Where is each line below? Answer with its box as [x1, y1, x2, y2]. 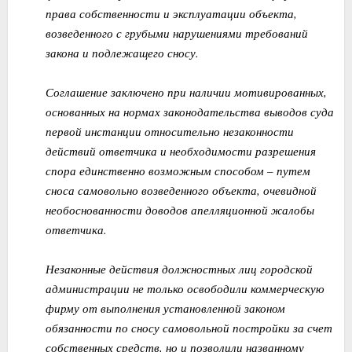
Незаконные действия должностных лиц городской [45, 261, 313, 277]
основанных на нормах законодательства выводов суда [45, 104, 334, 119]
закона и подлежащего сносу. [45, 45, 199, 60]
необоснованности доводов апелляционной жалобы [45, 202, 314, 218]
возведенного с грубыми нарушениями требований [45, 25, 308, 41]
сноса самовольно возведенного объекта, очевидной [45, 182, 317, 198]
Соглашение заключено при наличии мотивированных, [45, 84, 327, 100]
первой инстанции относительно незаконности [45, 123, 294, 139]
